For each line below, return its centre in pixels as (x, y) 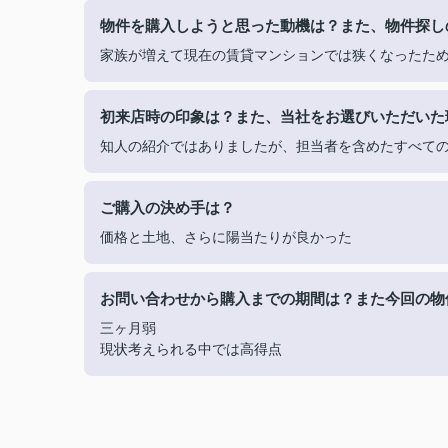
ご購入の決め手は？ (175, 207)
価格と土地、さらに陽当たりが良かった (226, 237)
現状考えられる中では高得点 (191, 349)
